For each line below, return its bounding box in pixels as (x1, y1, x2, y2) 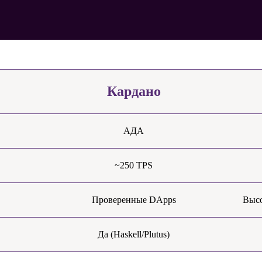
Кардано (106, 84, 161, 99)
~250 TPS (115, 160, 153, 170)
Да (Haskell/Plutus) (98, 229, 170, 239)
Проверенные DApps (91, 195, 176, 205)
